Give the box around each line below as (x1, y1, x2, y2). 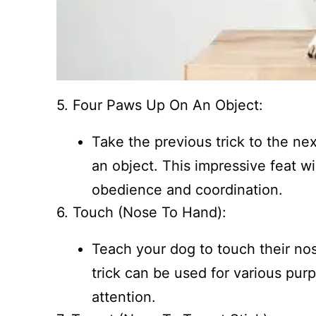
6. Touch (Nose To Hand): (56, 204, 226, 221)
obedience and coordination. (92, 181, 283, 199)
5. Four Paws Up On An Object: (56, 97, 263, 114)
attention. (92, 288, 156, 306)
